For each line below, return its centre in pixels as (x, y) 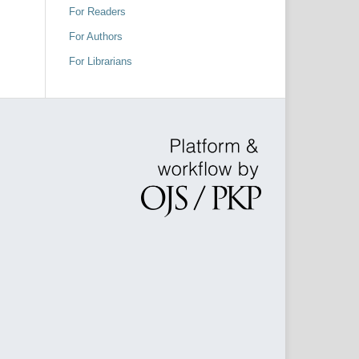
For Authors (96, 37)
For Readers (97, 12)
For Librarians (101, 62)
